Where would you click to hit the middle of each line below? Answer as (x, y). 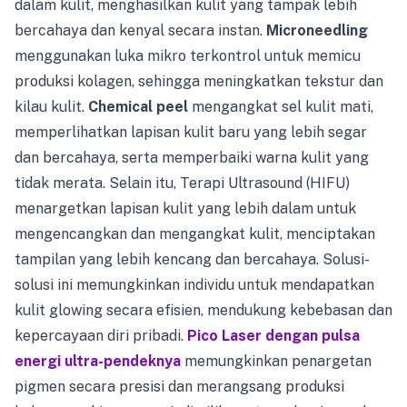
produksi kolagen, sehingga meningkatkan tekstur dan (199, 81)
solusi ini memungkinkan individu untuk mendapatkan (194, 284)
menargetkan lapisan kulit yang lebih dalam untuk (185, 208)
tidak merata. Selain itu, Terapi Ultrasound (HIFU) (182, 183)
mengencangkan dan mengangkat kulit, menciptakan (195, 233)
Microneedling (317, 30)
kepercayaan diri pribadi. (101, 335)
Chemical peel (138, 106)
